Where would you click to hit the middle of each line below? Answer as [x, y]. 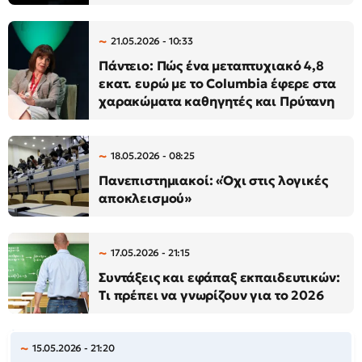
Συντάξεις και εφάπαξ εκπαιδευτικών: [219, 277]
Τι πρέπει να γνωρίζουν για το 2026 [211, 295]
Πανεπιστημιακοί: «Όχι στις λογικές [213, 180]
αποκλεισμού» [145, 198]
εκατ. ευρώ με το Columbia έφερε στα [217, 83]
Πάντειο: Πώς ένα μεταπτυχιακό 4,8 [211, 65]
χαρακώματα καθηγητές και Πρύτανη [217, 101]
